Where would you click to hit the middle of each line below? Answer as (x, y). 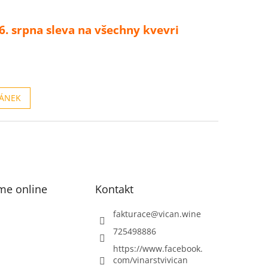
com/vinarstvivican (151, 260)
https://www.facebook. (158, 249)
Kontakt (115, 189)
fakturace (132, 214)
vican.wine (180, 214)
